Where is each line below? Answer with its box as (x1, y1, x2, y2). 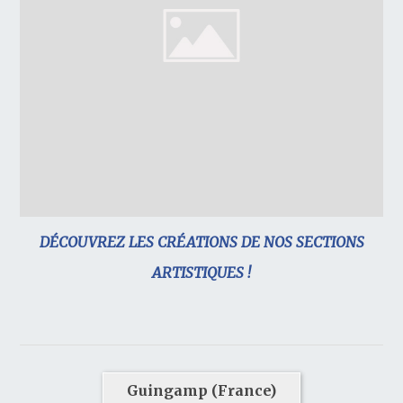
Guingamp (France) (127, 381, 276, 400)
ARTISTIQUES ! (152, 264, 251, 282)
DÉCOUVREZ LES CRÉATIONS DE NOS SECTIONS (39, 233, 364, 252)
